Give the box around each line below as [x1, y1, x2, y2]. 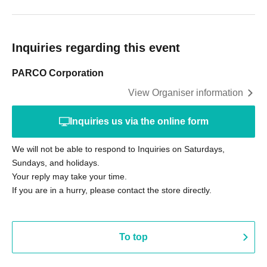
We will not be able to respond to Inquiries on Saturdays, [12, 144, 225, 154]
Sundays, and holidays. [12, 158, 100, 167]
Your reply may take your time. [12, 172, 127, 181]
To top [119, 232, 148, 242]
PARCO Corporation [12, 68, 104, 78]
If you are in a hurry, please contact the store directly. [12, 185, 212, 195]
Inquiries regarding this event [12, 41, 180, 54]
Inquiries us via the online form [69, 116, 209, 126]
